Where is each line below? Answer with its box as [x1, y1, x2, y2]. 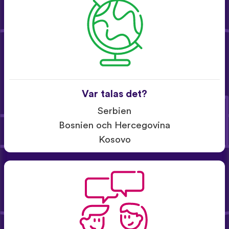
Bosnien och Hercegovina [59, 120, 170, 130]
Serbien [98, 106, 131, 116]
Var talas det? [82, 88, 147, 99]
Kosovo [98, 134, 131, 145]
